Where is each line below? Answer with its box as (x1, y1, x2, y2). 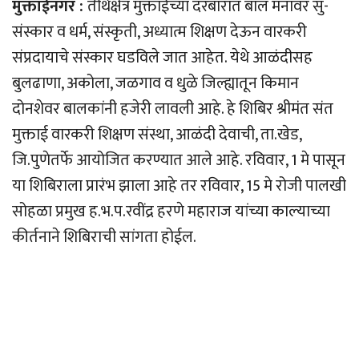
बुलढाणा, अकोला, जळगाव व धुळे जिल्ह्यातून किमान (12, 70, 299, 98)
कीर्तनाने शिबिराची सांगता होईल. (12, 224, 196, 252)
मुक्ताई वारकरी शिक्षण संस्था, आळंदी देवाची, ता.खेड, (12, 121, 301, 149)
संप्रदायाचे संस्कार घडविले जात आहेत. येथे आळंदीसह (12, 44, 313, 72)
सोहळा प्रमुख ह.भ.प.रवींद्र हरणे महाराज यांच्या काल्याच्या (12, 198, 330, 226)
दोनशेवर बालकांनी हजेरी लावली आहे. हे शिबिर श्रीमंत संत (12, 95, 333, 123)
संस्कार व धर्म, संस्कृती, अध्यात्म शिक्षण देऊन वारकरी (12, 18, 307, 46)
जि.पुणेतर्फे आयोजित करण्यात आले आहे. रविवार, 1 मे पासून (12, 147, 345, 175)
